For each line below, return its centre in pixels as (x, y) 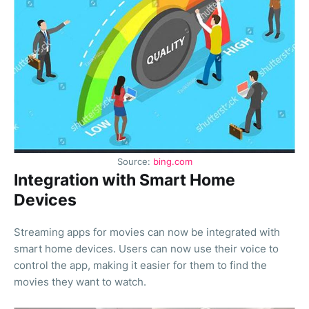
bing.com (172, 162)
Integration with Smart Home (124, 180)
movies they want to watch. (80, 282)
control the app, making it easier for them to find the (140, 266)
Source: (135, 162)
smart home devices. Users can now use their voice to (146, 249)
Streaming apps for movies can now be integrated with (147, 232)
